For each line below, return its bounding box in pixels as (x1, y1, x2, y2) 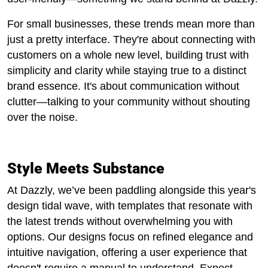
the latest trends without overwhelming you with (7, 215, 233, 227)
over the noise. (7, 111, 78, 123)
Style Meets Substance (7, 160, 165, 177)
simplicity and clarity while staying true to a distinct (7, 65, 246, 77)
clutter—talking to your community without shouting (7, 96, 250, 108)
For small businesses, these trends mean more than (7, 18, 255, 30)
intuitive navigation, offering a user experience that (7, 246, 247, 258)
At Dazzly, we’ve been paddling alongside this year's (7, 184, 256, 196)
